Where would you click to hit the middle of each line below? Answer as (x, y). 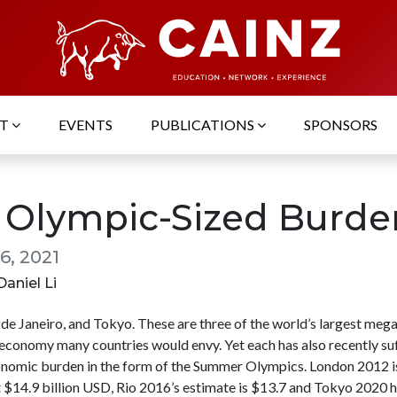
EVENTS (86, 125)
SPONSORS (341, 125)
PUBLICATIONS (204, 125)
